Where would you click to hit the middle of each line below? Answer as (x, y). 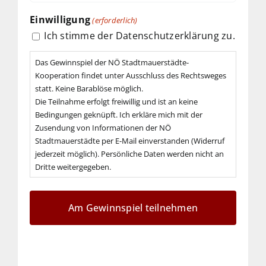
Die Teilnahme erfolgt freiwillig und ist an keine (117, 101)
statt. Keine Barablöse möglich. (89, 88)
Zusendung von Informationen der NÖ (103, 127)
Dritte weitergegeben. (73, 167)
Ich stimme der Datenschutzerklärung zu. (140, 35)
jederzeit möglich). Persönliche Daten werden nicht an (130, 153)
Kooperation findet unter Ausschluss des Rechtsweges (131, 75)
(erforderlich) (115, 20)
